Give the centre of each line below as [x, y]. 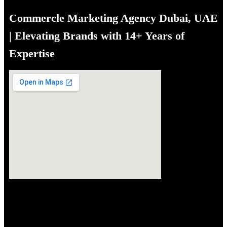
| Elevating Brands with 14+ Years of [97, 36]
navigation [38, 13]
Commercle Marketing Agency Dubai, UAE [113, 18]
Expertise [32, 54]
